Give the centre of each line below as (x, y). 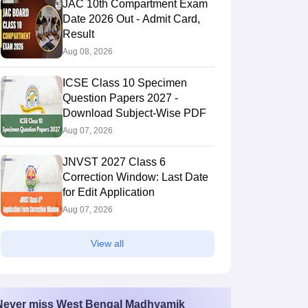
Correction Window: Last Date (135, 177)
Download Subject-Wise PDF (134, 113)
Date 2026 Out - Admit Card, (131, 19)
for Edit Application (108, 192)
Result (78, 34)
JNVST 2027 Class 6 (114, 162)
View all (107, 243)
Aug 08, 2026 (87, 52)
